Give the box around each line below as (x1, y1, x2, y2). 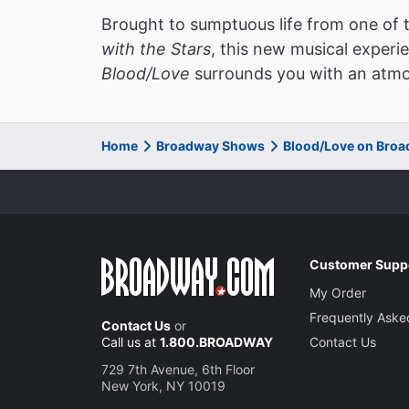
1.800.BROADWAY (160, 333, 273, 350)
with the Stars (101, 38, 211, 58)
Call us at (101, 333, 160, 350)
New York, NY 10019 (101, 377, 225, 393)
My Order (309, 284, 367, 300)
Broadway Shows (156, 137, 265, 153)
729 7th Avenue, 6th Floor (101, 361, 255, 377)
